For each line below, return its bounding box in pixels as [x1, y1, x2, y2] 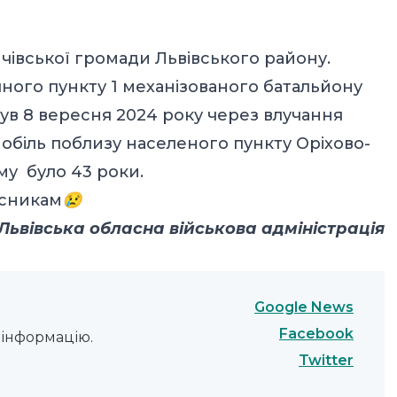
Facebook [279, 325, 354, 343]
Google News [254, 298, 354, 315]
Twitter [299, 352, 354, 370]
